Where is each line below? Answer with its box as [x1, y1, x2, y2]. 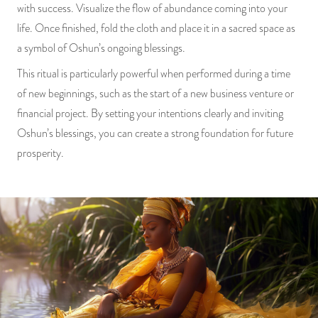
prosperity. [17, 145, 64, 161]
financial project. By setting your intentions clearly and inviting [17, 105, 283, 121]
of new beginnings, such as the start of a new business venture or [17, 85, 294, 102]
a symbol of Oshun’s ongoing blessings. [17, 40, 185, 56]
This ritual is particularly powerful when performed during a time [17, 65, 290, 82]
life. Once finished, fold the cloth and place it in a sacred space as [17, 20, 295, 36]
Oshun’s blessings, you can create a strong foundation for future [17, 125, 293, 141]
